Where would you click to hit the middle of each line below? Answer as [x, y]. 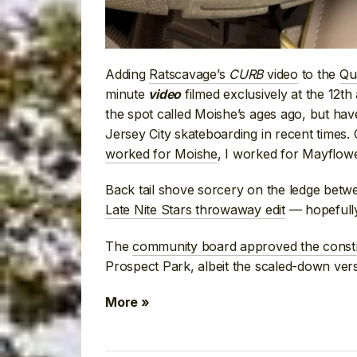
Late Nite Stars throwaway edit [195, 210]
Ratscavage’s [189, 75]
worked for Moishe [161, 154]
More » [127, 302]
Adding [127, 75]
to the [318, 75]
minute [127, 94]
